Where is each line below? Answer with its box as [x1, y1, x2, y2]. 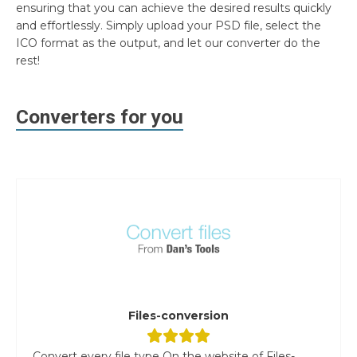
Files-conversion [128, 308, 229, 323]
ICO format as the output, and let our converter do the [16, 35, 320, 50]
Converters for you [16, 104, 183, 128]
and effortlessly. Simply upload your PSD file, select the [16, 18, 321, 33]
